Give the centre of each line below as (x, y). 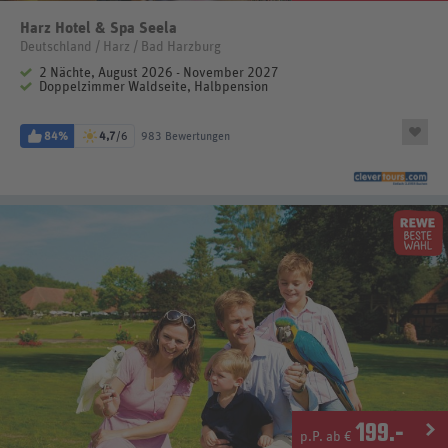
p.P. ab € (327, 437)
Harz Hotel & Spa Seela (98, 27)
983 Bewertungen (185, 135)
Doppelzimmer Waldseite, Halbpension (153, 86)
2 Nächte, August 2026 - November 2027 (159, 72)
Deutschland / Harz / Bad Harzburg (120, 46)
